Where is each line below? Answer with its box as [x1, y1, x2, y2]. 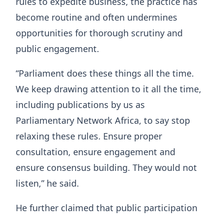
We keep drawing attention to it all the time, [16, 83, 201, 95]
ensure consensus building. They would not [16, 162, 197, 174]
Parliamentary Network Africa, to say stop [16, 114, 190, 127]
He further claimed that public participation [16, 202, 197, 214]
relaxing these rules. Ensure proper [16, 130, 162, 142]
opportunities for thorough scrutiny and [16, 27, 183, 39]
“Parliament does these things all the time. [16, 67, 194, 80]
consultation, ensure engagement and [16, 146, 175, 158]
